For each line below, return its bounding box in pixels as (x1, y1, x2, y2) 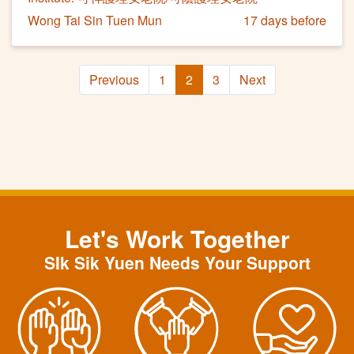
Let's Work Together (64, 220, 290, 255)
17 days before (243, 10, 326, 29)
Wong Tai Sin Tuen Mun (28, 10, 162, 29)
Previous (88, 70, 139, 88)
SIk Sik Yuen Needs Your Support (43, 250, 311, 274)
